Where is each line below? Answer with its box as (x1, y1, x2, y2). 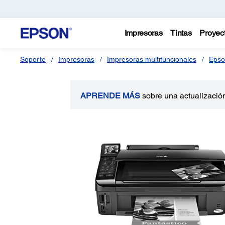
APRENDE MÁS (80, 91, 141, 100)
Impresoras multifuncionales (107, 55, 196, 63)
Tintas (170, 28, 192, 38)
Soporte (20, 55, 46, 63)
